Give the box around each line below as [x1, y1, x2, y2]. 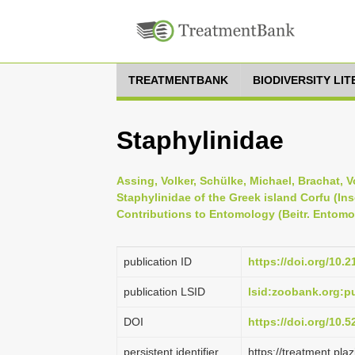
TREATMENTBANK [128, 74, 228, 86]
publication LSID [124, 285, 205, 298]
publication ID [124, 255, 192, 268]
